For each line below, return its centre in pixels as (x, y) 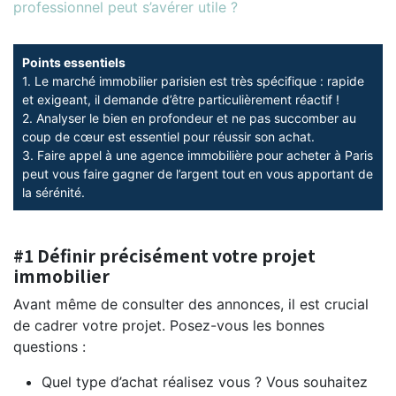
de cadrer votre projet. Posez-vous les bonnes (169, 325)
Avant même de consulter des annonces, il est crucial (191, 304)
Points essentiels (74, 62)
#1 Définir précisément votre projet (164, 255)
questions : (49, 346)
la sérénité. (53, 192)
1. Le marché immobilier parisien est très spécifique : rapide (193, 80)
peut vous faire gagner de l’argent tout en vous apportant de (198, 173)
